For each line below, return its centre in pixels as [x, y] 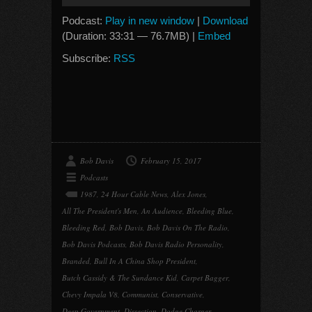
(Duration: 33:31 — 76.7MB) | [130, 36]
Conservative [182, 294]
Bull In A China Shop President [145, 261]
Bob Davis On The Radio [187, 227]
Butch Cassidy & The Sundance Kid [119, 278]
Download [225, 21]
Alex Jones [188, 194]
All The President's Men [100, 211]
